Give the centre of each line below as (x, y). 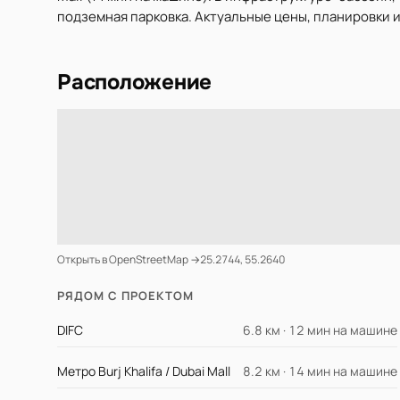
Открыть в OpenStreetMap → (129, 259)
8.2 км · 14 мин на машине (321, 371)
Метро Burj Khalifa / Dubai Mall (144, 371)
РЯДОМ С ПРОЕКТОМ (125, 296)
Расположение (135, 82)
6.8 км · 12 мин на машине (321, 330)
